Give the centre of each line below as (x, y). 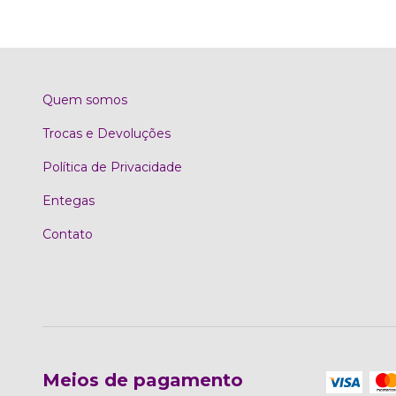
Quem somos (85, 100)
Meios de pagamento (143, 380)
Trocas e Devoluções (107, 133)
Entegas (69, 201)
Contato (68, 234)
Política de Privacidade (112, 167)
